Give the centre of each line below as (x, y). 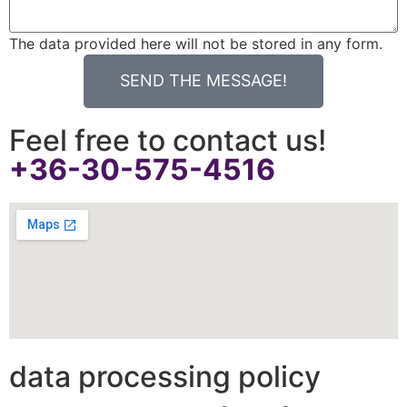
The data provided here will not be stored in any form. (196, 43)
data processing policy (165, 376)
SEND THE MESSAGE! (203, 81)
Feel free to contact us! (168, 140)
